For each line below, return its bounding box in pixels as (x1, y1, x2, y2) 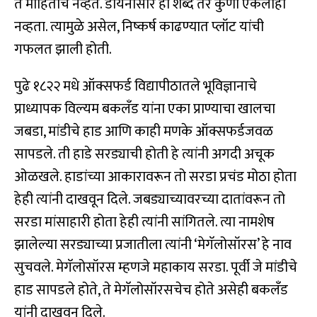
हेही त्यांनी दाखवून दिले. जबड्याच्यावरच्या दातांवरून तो (14, 188, 285, 212)
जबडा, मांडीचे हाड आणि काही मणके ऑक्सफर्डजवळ (14, 120, 273, 144)
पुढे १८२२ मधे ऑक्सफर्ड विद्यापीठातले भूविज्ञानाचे (14, 74, 257, 99)
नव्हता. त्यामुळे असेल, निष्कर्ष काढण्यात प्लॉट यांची (14, 15, 264, 40)
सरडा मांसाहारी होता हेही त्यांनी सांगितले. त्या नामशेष (14, 210, 275, 235)
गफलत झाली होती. (14, 38, 112, 62)
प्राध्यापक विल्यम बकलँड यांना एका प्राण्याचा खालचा (14, 97, 275, 122)
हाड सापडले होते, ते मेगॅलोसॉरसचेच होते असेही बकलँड (14, 278, 288, 303)
